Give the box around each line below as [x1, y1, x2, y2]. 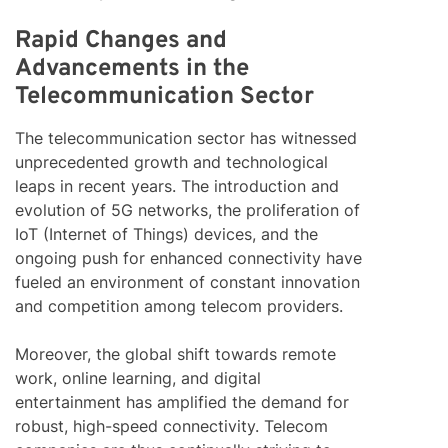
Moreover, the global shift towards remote [15, 344, 336, 365]
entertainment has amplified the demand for [15, 392, 349, 413]
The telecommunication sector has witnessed [15, 128, 357, 149]
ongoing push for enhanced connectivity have [15, 248, 362, 269]
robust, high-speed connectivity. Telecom [15, 416, 328, 437]
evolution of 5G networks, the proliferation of [15, 200, 360, 221]
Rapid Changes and [15, 26, 227, 57]
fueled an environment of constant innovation [15, 272, 360, 293]
